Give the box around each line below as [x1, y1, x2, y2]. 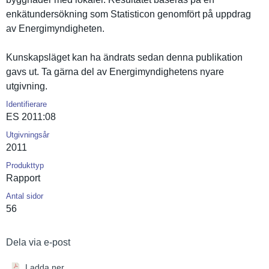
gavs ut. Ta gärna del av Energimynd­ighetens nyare [6, 67, 224, 77]
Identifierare [6, 100, 47, 109]
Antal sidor [6, 192, 43, 201]
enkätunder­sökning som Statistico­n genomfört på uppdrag [6, 9, 251, 19]
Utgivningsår [6, 130, 49, 139]
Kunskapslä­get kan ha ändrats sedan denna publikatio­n [6, 52, 243, 62]
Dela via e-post [6, 237, 70, 247]
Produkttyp [6, 161, 44, 170]
